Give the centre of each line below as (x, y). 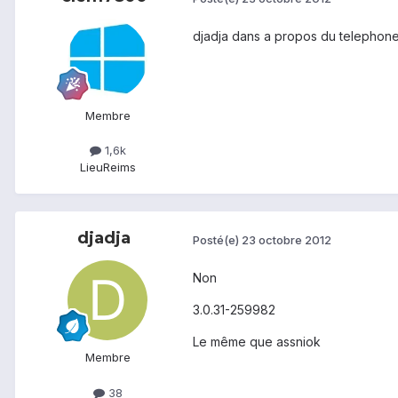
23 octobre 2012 (287, 239)
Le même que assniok (257, 342)
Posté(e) (217, 239)
